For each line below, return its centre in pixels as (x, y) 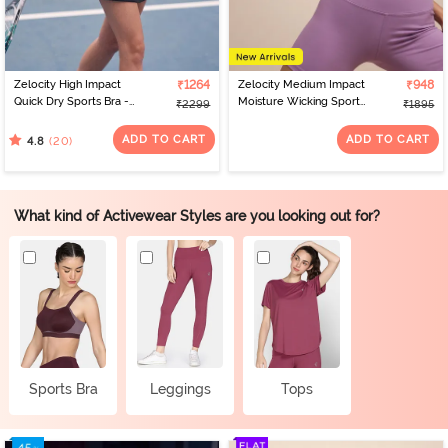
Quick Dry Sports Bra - (71, 101)
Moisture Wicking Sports (301, 101)
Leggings (180, 388)
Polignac (35, 118)
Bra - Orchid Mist (280, 118)
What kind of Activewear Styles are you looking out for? (196, 215)
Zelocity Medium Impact (301, 84)
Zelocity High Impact (67, 84)
